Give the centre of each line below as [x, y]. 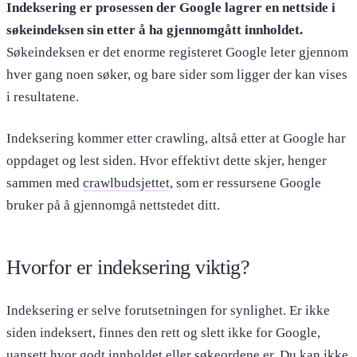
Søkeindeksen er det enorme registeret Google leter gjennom [177, 53]
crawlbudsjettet [126, 183]
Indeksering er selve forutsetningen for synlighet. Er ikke [168, 311]
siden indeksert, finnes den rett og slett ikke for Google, [163, 333]
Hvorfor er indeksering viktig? [128, 268]
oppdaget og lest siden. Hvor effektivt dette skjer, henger [167, 161]
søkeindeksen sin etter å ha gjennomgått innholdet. [155, 30]
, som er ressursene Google [245, 183]
